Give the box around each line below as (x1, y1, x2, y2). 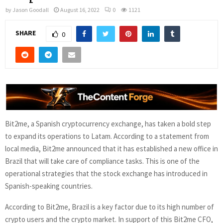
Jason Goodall (12, 6, 49, 13)
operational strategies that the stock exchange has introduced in (5, 169, 208, 179)
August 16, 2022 (60, 6, 100, 13)
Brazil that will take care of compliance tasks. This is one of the (5, 156, 200, 166)
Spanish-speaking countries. (5, 181, 93, 191)
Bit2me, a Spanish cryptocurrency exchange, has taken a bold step (5, 119, 211, 129)
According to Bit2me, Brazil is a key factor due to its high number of (5, 202, 214, 212)
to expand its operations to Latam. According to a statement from (5, 131, 209, 141)
